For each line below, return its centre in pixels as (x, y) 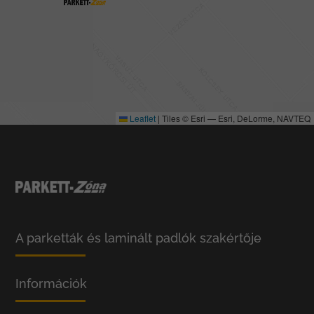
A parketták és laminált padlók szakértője (139, 238)
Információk (52, 283)
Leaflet (142, 118)
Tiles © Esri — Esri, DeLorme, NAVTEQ (235, 118)
